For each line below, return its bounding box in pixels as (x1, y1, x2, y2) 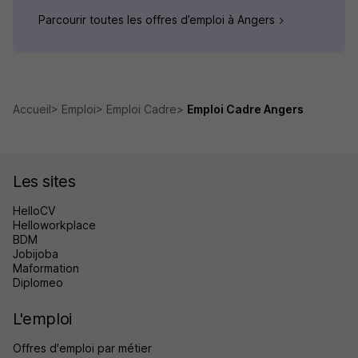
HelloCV (13, 204, 55, 218)
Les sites (13, 172, 76, 192)
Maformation (13, 261, 79, 276)
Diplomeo (13, 276, 63, 290)
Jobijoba (13, 247, 58, 261)
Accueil (13, 102, 51, 117)
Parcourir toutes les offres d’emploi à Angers (38, 13, 278, 27)
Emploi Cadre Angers (187, 102, 304, 117)
